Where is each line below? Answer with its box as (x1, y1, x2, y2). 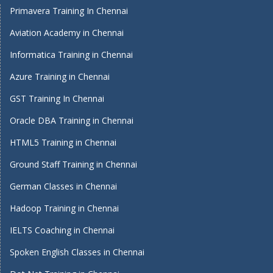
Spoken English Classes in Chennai (10, 246, 144, 258)
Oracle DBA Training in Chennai (10, 115, 133, 126)
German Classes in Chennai (10, 180, 117, 192)
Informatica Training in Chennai (10, 49, 133, 60)
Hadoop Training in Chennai (10, 202, 119, 214)
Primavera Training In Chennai (10, 5, 128, 16)
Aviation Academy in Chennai (10, 27, 124, 38)
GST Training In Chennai (10, 93, 104, 104)
